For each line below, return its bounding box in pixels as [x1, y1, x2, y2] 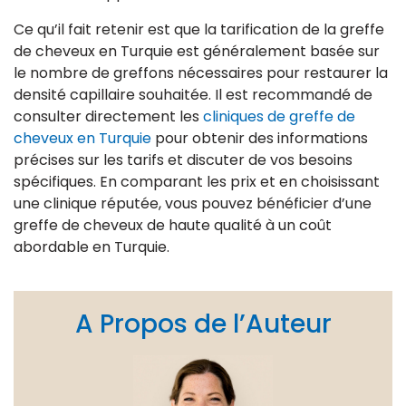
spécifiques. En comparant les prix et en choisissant [14, 171, 380, 193]
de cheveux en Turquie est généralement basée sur [14, 41, 380, 63]
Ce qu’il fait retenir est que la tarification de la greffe [14, 19, 384, 41]
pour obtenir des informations [151, 128, 368, 150]
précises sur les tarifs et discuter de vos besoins [14, 150, 353, 171]
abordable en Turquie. [14, 237, 169, 258]
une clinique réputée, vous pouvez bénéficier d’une [14, 193, 372, 215]
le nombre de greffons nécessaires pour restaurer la [14, 63, 388, 84]
